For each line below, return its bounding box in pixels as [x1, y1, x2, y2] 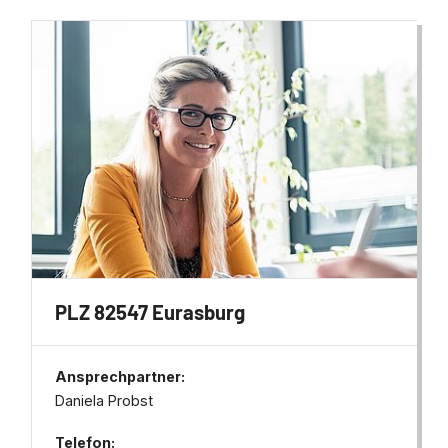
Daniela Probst [55, 391, 154, 409]
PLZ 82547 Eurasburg [55, 299, 246, 324]
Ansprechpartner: [55, 367, 186, 385]
